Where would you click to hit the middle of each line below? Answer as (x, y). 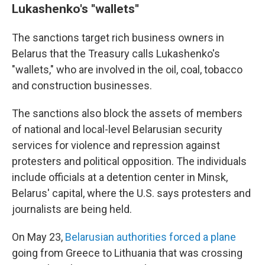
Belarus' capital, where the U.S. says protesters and (131, 193)
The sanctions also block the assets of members (127, 114)
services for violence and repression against (116, 146)
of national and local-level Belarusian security (117, 130)
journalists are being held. (72, 209)
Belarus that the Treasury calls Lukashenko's (116, 54)
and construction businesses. (82, 86)
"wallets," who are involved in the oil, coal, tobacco (127, 70)
